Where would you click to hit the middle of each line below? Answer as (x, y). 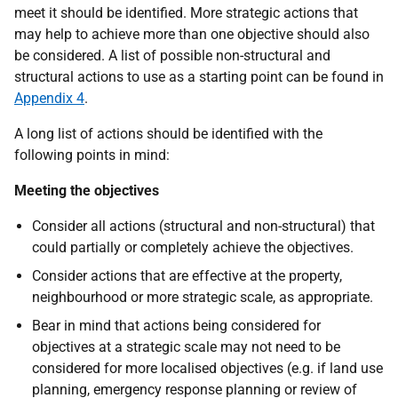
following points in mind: (92, 155)
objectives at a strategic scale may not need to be (186, 346)
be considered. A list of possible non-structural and (172, 55)
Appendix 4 (49, 98)
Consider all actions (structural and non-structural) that (203, 226)
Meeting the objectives (87, 190)
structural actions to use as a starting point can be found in (199, 76)
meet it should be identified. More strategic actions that (186, 12)
